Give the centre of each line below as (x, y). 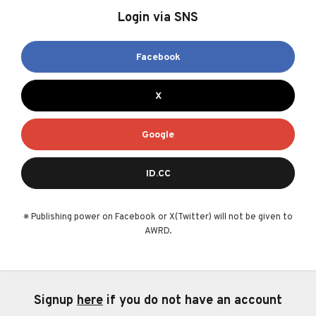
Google (158, 135)
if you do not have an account (193, 301)
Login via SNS (158, 18)
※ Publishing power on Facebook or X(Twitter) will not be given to (158, 217)
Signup (55, 301)
